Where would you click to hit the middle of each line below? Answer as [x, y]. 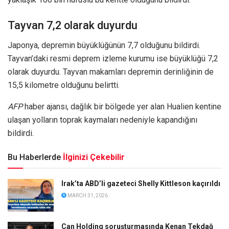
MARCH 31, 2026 [87, 195]
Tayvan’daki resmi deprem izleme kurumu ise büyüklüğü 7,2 [113, 58]
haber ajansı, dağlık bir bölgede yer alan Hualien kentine [122, 106]
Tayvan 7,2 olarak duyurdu [73, 25]
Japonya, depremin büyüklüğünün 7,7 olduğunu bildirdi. [104, 45]
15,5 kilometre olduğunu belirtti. [64, 85]
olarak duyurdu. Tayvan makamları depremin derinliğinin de [111, 72]
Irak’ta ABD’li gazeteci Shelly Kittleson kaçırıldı [141, 183]
